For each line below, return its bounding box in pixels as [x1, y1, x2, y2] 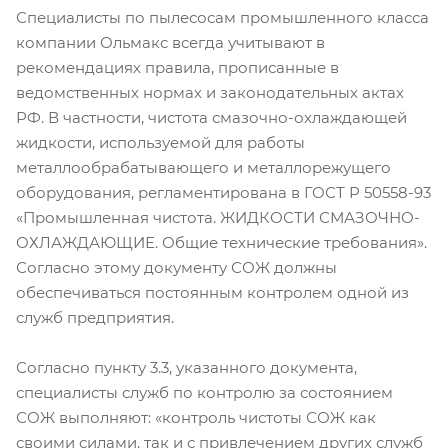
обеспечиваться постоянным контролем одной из [16, 282, 409, 302]
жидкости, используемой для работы [16, 132, 305, 152]
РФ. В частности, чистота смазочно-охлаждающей [16, 107, 407, 127]
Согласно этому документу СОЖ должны [16, 257, 337, 277]
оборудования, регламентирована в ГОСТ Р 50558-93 [16, 182, 431, 202]
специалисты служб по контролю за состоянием [16, 382, 393, 402]
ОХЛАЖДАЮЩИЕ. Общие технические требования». [16, 232, 427, 252]
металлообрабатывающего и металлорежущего [16, 157, 391, 177]
